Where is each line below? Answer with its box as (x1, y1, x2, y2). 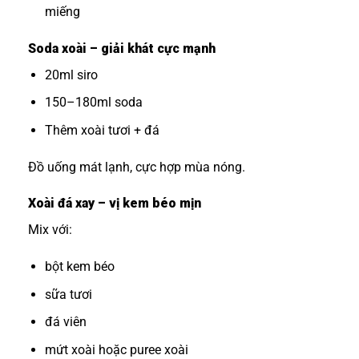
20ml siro (44, 67, 98, 83)
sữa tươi (44, 286, 92, 302)
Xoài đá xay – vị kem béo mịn (28, 196, 201, 212)
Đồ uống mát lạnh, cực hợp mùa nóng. (28, 159, 245, 175)
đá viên (44, 314, 87, 330)
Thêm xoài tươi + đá (44, 122, 159, 138)
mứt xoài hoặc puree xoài (44, 341, 188, 357)
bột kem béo (44, 259, 115, 275)
